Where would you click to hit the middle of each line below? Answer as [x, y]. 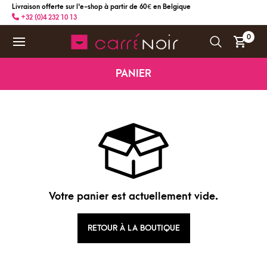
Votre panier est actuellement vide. [133, 196]
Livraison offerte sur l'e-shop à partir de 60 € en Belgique [101, 7]
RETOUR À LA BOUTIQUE [133, 228]
